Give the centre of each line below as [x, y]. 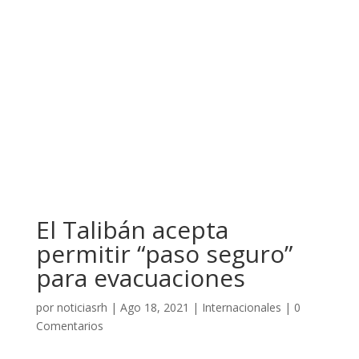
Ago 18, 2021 [154, 307]
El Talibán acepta [132, 230]
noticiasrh [82, 307]
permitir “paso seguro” [164, 254]
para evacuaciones [140, 278]
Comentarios [69, 326]
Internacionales [241, 307]
